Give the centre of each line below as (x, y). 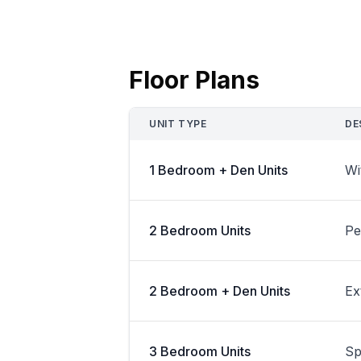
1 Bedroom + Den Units (218, 170)
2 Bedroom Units (200, 231)
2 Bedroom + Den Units (220, 291)
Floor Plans (194, 80)
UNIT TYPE (178, 124)
